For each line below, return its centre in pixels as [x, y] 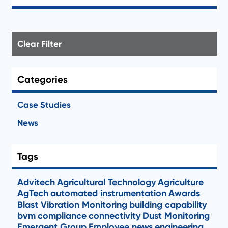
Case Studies [44, 105]
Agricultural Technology [106, 182]
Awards [184, 193]
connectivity [114, 216]
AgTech [33, 193]
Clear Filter [39, 44]
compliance [62, 216]
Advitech [36, 182]
